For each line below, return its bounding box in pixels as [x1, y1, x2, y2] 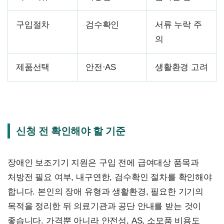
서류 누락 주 [155, 19, 202, 29]
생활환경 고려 [155, 62, 208, 72]
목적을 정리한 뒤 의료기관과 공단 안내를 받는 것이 [7, 201, 201, 211]
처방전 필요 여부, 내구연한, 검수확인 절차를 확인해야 [7, 172, 212, 182]
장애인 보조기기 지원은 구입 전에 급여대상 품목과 [7, 157, 199, 167]
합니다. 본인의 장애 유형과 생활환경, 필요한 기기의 [7, 186, 204, 196]
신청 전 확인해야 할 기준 [16, 125, 125, 136]
